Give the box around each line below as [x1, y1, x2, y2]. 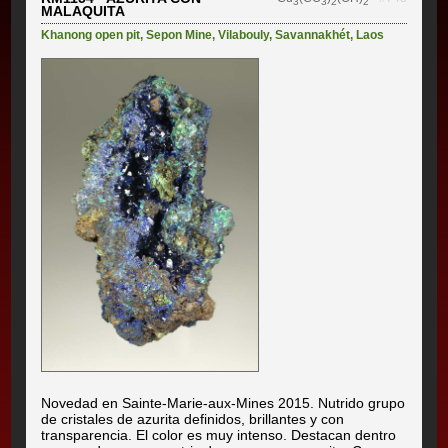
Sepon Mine [146, 27, 213, 42]
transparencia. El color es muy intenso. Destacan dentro [41, 426, 397, 443]
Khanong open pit [41, 27, 141, 42]
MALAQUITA [41, 2, 126, 19]
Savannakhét [275, 27, 351, 42]
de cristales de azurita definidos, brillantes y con [41, 410, 345, 427]
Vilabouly [218, 27, 270, 42]
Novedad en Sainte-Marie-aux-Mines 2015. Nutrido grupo [41, 394, 406, 411]
